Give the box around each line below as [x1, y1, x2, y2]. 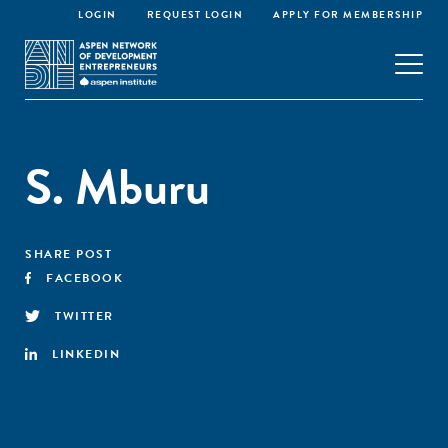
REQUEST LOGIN [146, 7, 243, 22]
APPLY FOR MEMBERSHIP [273, 7, 423, 22]
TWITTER [55, 307, 114, 325]
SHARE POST [25, 245, 112, 263]
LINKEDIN [52, 345, 120, 363]
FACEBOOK [46, 269, 124, 287]
